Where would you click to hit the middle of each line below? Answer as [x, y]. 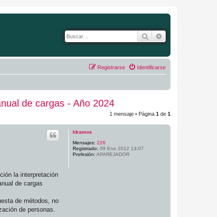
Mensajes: [84, 142]
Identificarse [151, 67]
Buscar [159, 36]
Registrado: [85, 148]
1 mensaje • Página [133, 114]
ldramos [82, 132]
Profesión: [84, 154]
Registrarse [111, 67]
